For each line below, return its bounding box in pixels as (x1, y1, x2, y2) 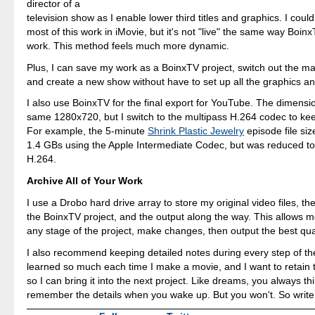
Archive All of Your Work (27, 175, 143, 187)
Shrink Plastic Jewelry (148, 125, 245, 137)
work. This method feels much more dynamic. (27, 39, 230, 51)
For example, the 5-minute (27, 125, 148, 137)
